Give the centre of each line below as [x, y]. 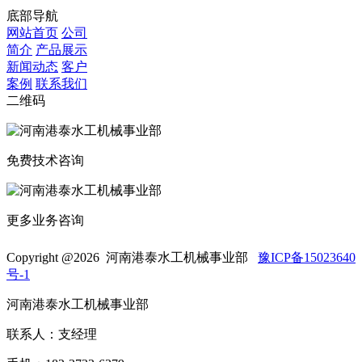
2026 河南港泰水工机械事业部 [166, 257]
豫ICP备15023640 [307, 257]
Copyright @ [40, 257]
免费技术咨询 [45, 160]
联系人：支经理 [52, 334]
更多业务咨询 [45, 220]
